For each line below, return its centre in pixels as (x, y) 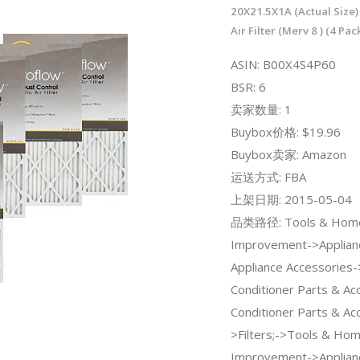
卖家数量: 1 (261, 109)
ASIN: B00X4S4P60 (283, 64)
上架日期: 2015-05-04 (291, 199)
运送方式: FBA (268, 176)
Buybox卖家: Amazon (288, 154)
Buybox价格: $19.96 (285, 131)
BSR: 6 (248, 86)
